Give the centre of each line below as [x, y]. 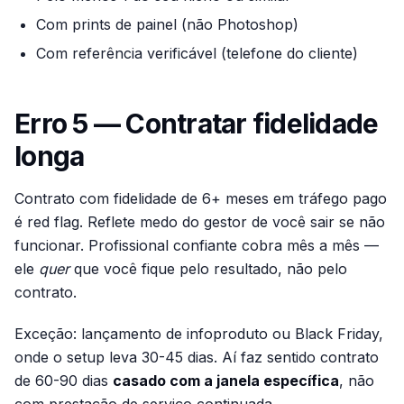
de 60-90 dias [64, 381]
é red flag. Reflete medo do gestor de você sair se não [200, 222]
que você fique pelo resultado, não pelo [208, 269]
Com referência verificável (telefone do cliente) [197, 53]
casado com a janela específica [226, 381]
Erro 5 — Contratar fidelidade [197, 124]
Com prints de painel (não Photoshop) [167, 24]
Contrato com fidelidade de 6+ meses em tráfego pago [201, 198]
